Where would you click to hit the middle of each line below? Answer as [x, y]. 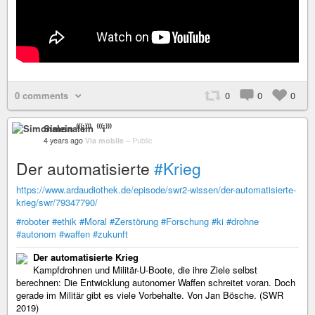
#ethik [64, 221]
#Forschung [185, 221]
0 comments [41, 95]
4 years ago [63, 140]
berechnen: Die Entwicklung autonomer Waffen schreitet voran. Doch [156, 282]
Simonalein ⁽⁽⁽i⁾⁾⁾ [78, 128]
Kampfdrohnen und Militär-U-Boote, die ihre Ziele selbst [145, 269]
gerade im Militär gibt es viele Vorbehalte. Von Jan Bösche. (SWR [150, 295]
